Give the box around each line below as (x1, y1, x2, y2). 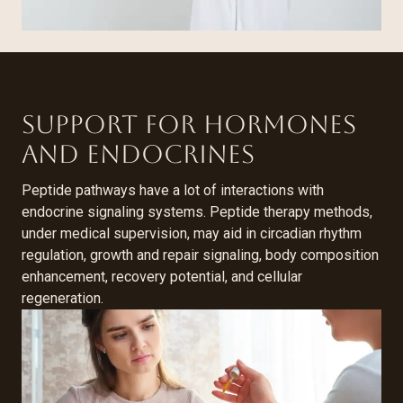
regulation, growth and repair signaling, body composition (22, 246, 379, 264)
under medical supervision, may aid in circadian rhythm (22, 224, 362, 242)
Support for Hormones (22, 109, 356, 139)
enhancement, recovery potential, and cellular (22, 267, 302, 285)
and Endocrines (22, 139, 255, 168)
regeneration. (22, 289, 103, 307)
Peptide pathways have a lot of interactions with (22, 181, 324, 199)
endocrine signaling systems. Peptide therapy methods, (22, 202, 372, 220)
